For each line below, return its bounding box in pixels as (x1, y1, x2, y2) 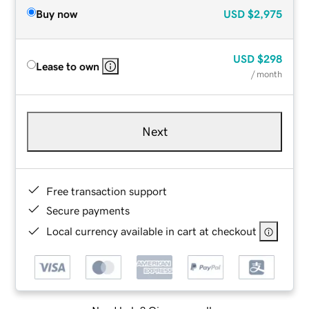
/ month (250, 69, 282, 79)
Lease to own (36, 60, 100, 72)
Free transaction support (46, 185, 168, 197)
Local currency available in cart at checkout (46, 225, 257, 237)
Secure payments (46, 204, 130, 216)
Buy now (36, 8, 78, 19)
